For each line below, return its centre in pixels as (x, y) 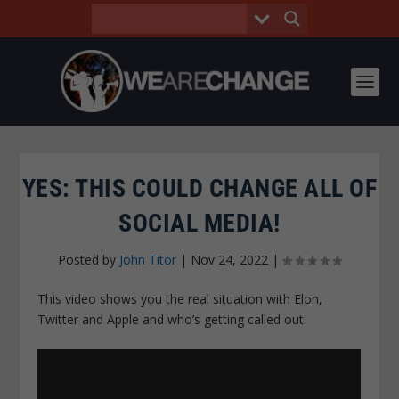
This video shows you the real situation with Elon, (180, 299)
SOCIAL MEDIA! (199, 223)
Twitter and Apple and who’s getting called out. (172, 319)
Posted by (89, 260)
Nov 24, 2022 (229, 260)
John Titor (148, 260)
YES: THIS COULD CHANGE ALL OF (199, 188)
